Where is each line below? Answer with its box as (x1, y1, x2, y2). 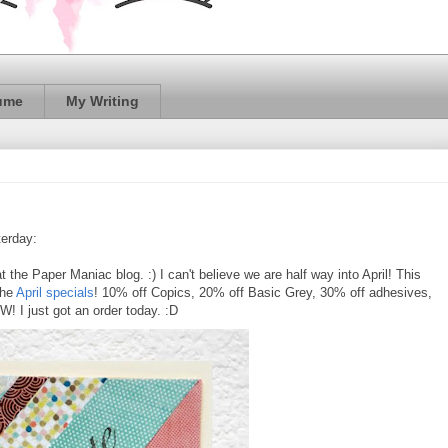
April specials (16, 284, 94, 300)
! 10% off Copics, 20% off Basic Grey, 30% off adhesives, (94, 284, 432, 300)
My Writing (66, 93, 139, 110)
